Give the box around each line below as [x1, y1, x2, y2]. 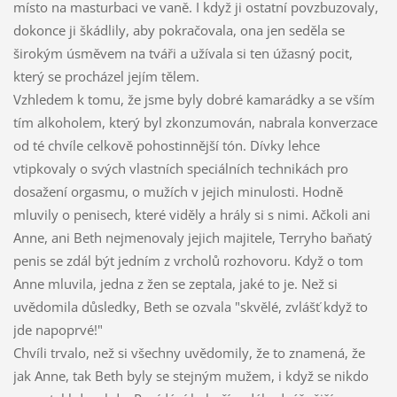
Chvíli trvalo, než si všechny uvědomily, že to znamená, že [12, 344, 365, 362]
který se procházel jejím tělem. [12, 67, 199, 86]
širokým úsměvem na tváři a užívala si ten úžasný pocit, [12, 44, 353, 63]
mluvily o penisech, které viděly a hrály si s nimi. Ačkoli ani [12, 206, 370, 224]
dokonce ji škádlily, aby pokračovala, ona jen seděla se [12, 21, 345, 40]
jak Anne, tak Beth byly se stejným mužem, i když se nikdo [12, 367, 369, 385]
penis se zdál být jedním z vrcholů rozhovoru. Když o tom [12, 252, 363, 270]
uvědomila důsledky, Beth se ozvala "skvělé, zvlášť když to [12, 298, 368, 316]
